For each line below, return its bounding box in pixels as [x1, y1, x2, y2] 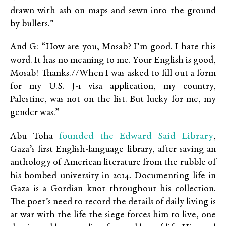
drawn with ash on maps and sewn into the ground [10, 6, 216, 16]
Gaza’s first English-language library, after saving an [10, 145, 216, 155]
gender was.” [10, 108, 60, 118]
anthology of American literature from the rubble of [10, 158, 216, 168]
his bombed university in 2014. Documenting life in [10, 171, 216, 181]
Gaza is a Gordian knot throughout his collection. [10, 184, 216, 194]
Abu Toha [10, 132, 59, 142]
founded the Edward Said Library [59, 131, 214, 142]
